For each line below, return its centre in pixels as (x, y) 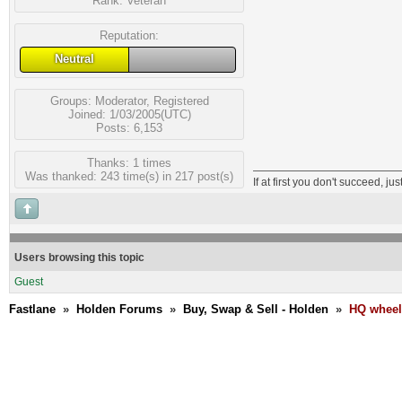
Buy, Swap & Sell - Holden (256, 309)
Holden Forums (119, 309)
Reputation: (129, 35)
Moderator (120, 100)
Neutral (74, 59)
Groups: (72, 100)
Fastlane (32, 309)
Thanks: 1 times (129, 162)
